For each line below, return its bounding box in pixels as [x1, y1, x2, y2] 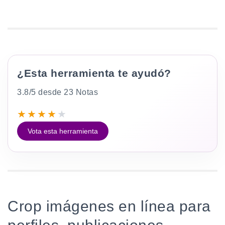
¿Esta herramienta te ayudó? [17, 67, 171, 79]
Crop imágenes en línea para [8, 198, 211, 215]
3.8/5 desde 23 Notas [17, 88, 98, 97]
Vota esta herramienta [28, 127, 98, 136]
